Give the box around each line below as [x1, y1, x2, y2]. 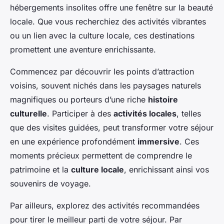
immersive [137, 136, 179, 147]
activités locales [113, 108, 176, 119]
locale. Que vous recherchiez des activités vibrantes [10, 16, 206, 27]
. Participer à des [47, 108, 113, 119]
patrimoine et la [10, 164, 71, 175]
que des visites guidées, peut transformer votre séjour [10, 122, 213, 133]
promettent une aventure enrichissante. [10, 44, 156, 55]
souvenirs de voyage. [10, 178, 91, 189]
